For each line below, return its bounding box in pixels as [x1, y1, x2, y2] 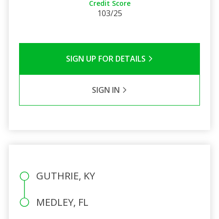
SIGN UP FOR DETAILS [66, 53, 148, 64]
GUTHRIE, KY [36, 169, 95, 182]
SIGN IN [91, 84, 122, 95]
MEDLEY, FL [36, 195, 88, 209]
